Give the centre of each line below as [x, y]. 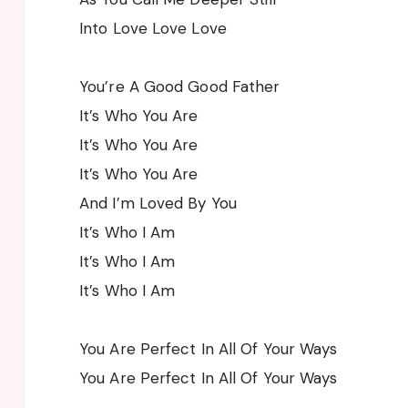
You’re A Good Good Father [180, 86]
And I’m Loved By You [158, 203]
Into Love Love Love [153, 28]
